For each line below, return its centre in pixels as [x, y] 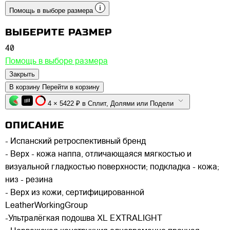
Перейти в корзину [71, 87]
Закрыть [22, 74]
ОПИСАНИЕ [35, 125]
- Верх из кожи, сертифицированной [75, 193]
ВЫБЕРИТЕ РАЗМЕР [59, 32]
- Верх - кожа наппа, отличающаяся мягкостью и [98, 154]
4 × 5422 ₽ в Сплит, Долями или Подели [143, 103]
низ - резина [29, 180]
